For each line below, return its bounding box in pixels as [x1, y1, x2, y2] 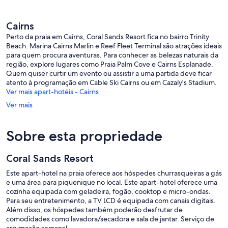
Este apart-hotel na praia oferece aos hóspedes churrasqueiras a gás [6, 168, 222, 178]
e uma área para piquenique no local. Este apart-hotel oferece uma [6, 178, 217, 187]
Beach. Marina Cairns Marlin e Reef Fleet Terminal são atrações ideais [6, 41, 222, 51]
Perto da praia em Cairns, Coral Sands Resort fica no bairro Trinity [6, 32, 209, 42]
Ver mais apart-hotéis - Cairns [6, 87, 99, 97]
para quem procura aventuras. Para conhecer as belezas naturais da [6, 50, 218, 60]
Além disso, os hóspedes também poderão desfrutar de [6, 205, 183, 215]
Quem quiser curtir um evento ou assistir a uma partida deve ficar [6, 69, 212, 78]
